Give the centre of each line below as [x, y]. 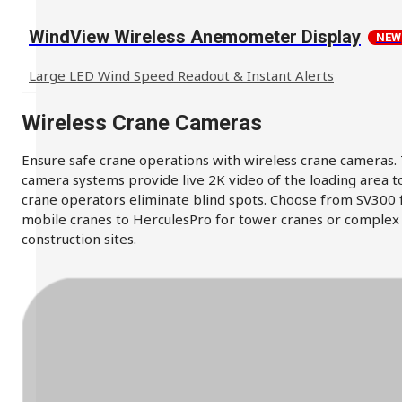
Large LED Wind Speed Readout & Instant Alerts [181, 76]
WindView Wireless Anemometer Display [195, 37]
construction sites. [79, 239]
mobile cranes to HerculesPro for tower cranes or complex [210, 219]
